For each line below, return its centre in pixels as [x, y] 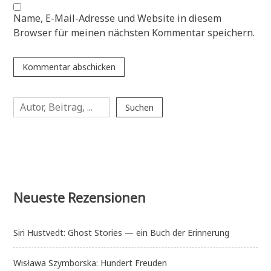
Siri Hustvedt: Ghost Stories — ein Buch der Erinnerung [122, 233]
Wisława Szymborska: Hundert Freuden [90, 263]
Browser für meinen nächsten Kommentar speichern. [134, 33]
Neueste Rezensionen [80, 198]
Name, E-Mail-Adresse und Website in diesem [118, 18]
